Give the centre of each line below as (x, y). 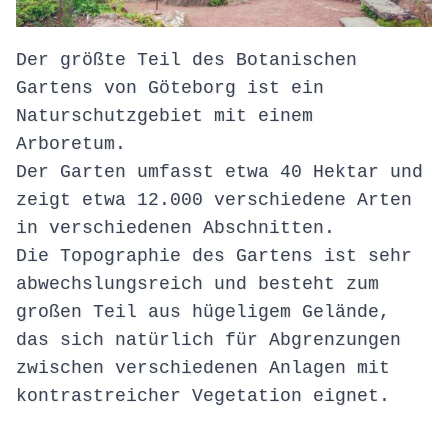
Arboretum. (71, 144)
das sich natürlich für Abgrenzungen (208, 340)
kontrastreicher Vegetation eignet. (203, 396)
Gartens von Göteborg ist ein (170, 88)
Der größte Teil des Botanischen (186, 60)
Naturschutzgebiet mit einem (164, 116)
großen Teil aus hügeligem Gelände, (203, 312)
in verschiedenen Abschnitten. (175, 228)
